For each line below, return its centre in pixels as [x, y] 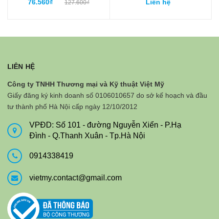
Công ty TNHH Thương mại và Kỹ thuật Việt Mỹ [86, 84]
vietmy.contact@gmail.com [76, 177]
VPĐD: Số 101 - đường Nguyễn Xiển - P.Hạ [105, 125]
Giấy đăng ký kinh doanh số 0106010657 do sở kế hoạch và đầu [107, 95]
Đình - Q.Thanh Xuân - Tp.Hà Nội [87, 135]
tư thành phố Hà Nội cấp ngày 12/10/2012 [72, 106]
